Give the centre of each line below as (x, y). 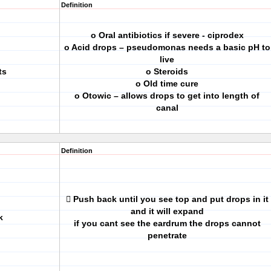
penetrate (167, 235)
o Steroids (167, 71)
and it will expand (167, 211)
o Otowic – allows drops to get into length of (167, 96)
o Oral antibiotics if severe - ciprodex (167, 35)
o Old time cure (167, 83)
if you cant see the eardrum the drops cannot (167, 223)
